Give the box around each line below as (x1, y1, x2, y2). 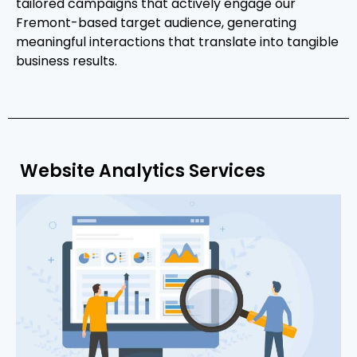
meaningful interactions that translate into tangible (16, 33, 339, 52)
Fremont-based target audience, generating (16, 14, 296, 33)
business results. (16, 52, 117, 71)
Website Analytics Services (16, 159, 265, 184)
